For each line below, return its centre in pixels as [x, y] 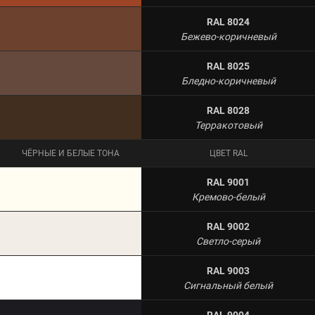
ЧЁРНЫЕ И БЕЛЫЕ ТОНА [71, 153]
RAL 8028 [228, 110]
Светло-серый [228, 241]
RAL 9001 [228, 182]
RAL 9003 [228, 271]
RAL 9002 [228, 226]
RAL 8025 [228, 66]
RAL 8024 [228, 22]
